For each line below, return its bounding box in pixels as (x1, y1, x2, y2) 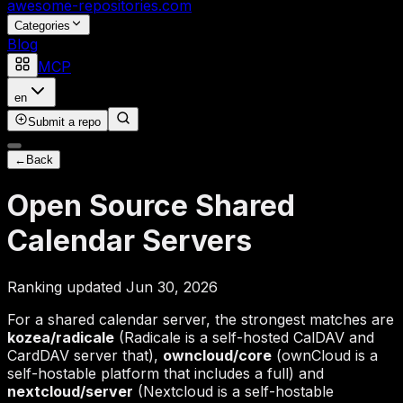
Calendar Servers (7, 223, 252, 259)
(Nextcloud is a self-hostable (133, 381, 334, 400)
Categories (14, 19, 70, 32)
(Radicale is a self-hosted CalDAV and (114, 327, 374, 346)
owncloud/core (163, 345, 272, 364)
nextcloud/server (7, 381, 133, 400)
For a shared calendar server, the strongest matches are (7, 309, 394, 328)
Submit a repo (28, 115, 101, 129)
